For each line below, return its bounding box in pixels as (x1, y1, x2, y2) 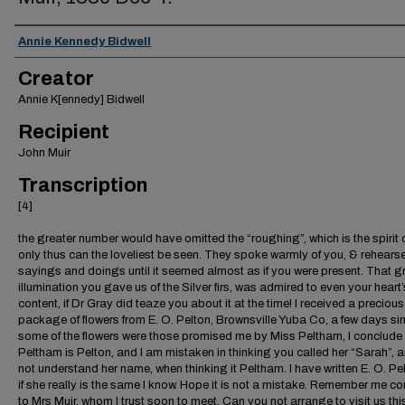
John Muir (18, 146, 71, 159)
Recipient (18, 121, 109, 143)
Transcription (18, 174, 147, 196)
